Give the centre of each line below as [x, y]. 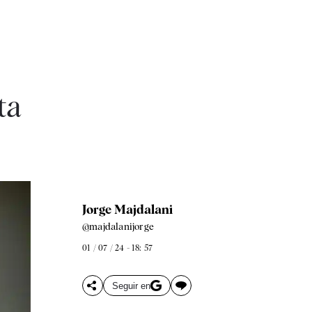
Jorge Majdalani [127, 209]
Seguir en [131, 286]
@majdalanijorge [118, 226]
